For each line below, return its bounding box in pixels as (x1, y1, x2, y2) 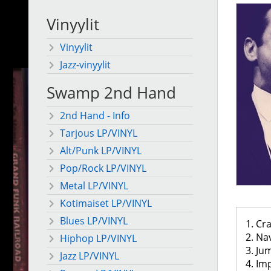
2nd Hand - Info (60, 109, 130, 123)
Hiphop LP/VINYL (60, 232, 137, 246)
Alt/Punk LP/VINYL (60, 144, 142, 158)
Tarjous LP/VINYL (60, 126, 137, 140)
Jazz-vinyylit (60, 58, 111, 72)
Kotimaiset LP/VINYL (60, 197, 152, 211)
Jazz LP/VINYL (60, 249, 119, 263)
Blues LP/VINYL (60, 214, 128, 228)
